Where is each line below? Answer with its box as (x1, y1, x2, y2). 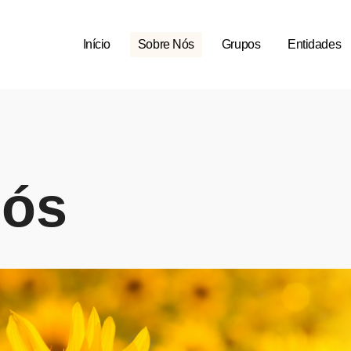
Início (82, 37, 110, 51)
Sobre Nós (137, 37, 194, 51)
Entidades (288, 37, 342, 51)
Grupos (221, 37, 261, 51)
